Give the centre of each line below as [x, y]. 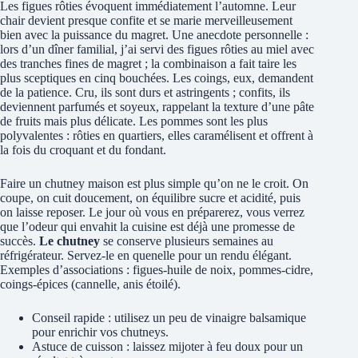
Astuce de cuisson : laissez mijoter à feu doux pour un [167, 346]
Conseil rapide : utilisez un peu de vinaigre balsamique [169, 317]
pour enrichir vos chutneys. [100, 332]
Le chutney [70, 241]
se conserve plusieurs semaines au [187, 241]
